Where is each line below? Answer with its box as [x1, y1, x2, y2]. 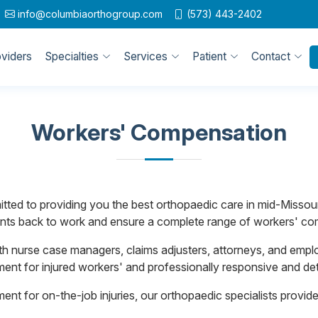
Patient [192, 50, 226, 63]
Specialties [45, 50, 99, 63]
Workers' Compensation [31, 119, 287, 146]
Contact [251, 50, 290, 63]
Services [124, 50, 168, 63]
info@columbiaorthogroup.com [18, 8, 163, 20]
